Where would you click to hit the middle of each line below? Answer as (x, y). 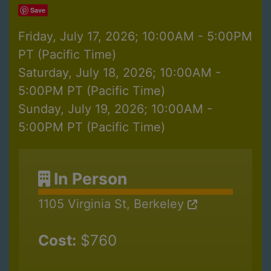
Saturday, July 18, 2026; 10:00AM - (119, 73)
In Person (89, 179)
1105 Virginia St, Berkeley (113, 204)
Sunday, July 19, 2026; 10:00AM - (115, 109)
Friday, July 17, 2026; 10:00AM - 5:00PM (135, 37)
